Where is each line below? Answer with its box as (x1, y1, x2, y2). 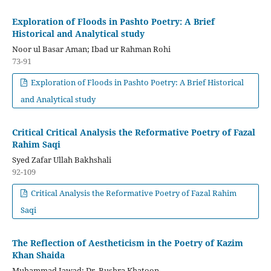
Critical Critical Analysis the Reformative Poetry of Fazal (11, 126, 255, 138)
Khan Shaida (11, 249, 65, 261)
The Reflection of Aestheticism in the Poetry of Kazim (11, 237, 243, 249)
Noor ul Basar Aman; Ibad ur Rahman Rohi (11, 43, 171, 54)
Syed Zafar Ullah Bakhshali (11, 154, 111, 165)
